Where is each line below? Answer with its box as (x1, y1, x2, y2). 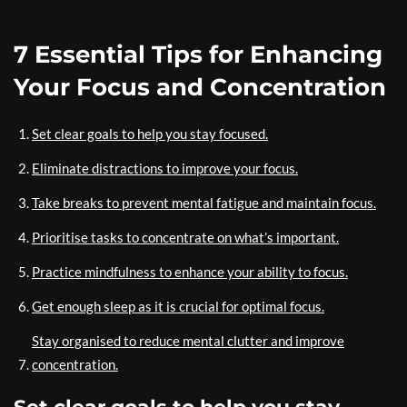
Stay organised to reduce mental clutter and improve (32, 333, 344, 349)
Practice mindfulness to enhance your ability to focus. (32, 263, 348, 280)
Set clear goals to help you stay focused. (32, 125, 268, 142)
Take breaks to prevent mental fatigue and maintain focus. (32, 194, 376, 211)
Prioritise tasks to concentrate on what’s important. (32, 229, 339, 245)
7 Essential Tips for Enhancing (14, 40, 382, 69)
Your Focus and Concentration (14, 73, 386, 102)
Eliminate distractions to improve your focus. (32, 160, 298, 176)
